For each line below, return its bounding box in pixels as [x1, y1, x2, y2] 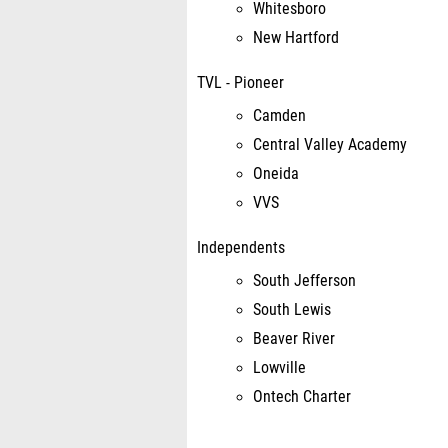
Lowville [253, 359, 306, 377]
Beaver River [253, 330, 335, 348]
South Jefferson [253, 272, 356, 290]
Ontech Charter [253, 388, 351, 406]
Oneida [253, 165, 299, 183]
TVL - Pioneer [197, 74, 284, 92]
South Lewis [253, 301, 331, 319]
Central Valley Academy [253, 136, 407, 154]
